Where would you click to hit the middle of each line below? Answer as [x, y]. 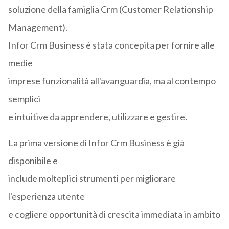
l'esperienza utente [46, 197]
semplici [24, 99]
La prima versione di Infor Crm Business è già [96, 143]
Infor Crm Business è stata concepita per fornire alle [111, 45]
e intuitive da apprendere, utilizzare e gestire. [97, 117]
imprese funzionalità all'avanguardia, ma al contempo [112, 81]
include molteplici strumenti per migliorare [92, 179]
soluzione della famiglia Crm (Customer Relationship [110, 9]
